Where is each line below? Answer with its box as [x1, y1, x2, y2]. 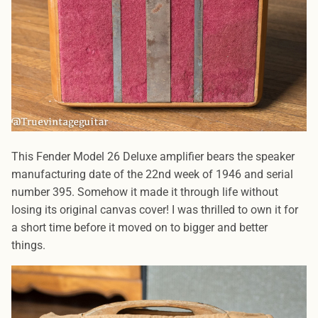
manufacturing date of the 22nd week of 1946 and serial [11, 168, 293, 182]
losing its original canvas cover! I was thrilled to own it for [11, 203, 298, 217]
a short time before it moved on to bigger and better [11, 221, 268, 235]
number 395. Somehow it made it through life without [11, 185, 278, 199]
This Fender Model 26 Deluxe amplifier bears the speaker [11, 150, 295, 164]
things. [11, 238, 54, 253]
